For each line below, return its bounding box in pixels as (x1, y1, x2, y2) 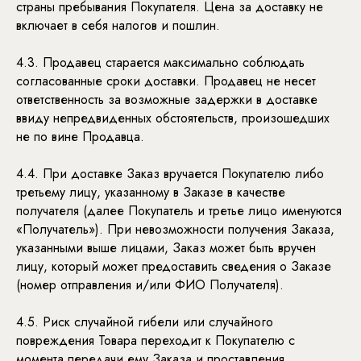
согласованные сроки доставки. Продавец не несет (16, 72, 316, 90)
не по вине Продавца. (16, 127, 144, 146)
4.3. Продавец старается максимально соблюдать (16, 53, 305, 72)
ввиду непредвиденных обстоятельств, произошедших (16, 109, 330, 127)
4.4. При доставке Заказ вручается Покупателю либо (16, 164, 324, 183)
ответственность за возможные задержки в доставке (16, 90, 317, 109)
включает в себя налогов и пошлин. (16, 16, 220, 35)
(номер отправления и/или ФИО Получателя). (16, 276, 284, 294)
